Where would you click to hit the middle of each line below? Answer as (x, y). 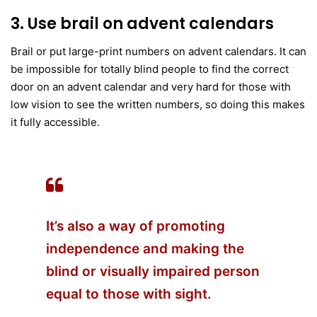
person (235, 271)
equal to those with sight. (129, 294)
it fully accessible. (55, 122)
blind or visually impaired (128, 271)
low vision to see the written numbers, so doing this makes (158, 104)
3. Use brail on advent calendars (142, 23)
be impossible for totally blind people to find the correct (150, 69)
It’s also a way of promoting (136, 226)
